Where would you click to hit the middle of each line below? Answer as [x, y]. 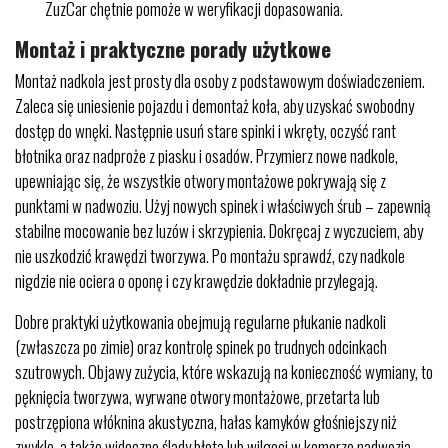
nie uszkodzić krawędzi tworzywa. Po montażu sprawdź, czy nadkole [210, 255]
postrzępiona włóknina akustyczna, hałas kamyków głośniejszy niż [206, 421]
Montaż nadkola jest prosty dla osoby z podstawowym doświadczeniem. [220, 80]
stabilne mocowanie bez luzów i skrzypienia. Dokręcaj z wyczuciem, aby [219, 230]
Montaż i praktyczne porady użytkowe [173, 48]
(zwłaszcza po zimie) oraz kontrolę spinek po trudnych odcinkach [201, 346]
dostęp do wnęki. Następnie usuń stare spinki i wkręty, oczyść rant [205, 130]
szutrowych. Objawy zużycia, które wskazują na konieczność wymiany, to [224, 371]
